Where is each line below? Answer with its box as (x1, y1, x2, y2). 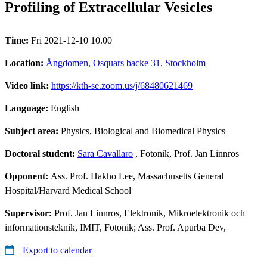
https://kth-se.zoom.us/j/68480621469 (51, 80, 193, 91)
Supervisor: (5, 207, 54, 218)
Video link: (5, 80, 51, 91)
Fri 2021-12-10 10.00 (31, 35, 112, 45)
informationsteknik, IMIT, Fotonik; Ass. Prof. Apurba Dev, (5, 222, 226, 232)
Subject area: (5, 125, 61, 136)
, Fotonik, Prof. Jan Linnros (133, 148, 239, 159)
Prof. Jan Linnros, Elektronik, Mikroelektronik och (54, 207, 245, 218)
